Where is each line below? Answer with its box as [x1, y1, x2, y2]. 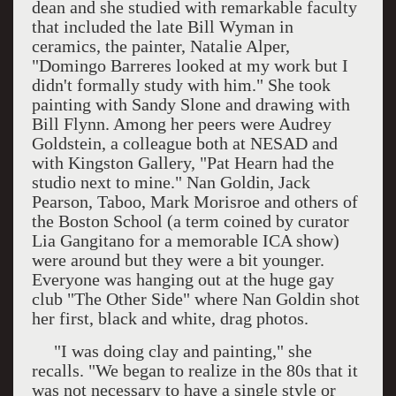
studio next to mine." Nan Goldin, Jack [31, 172, 310, 192]
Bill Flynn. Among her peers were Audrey [31, 114, 331, 133]
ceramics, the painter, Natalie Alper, [31, 36, 290, 56]
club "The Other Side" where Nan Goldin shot [31, 289, 360, 308]
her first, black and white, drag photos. [31, 308, 308, 328]
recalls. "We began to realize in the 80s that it [31, 361, 358, 380]
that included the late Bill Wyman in [31, 17, 293, 36]
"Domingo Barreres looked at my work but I [31, 56, 348, 75]
